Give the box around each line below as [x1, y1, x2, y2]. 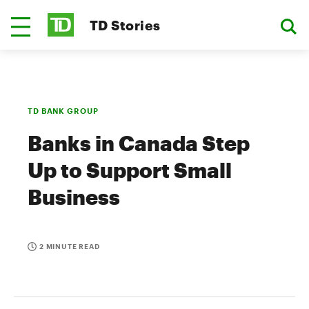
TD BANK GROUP [28, 106, 99, 115]
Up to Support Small [28, 158, 232, 182]
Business [28, 185, 120, 209]
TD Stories [90, 17, 161, 33]
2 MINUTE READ [39, 242, 100, 250]
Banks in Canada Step [28, 131, 250, 155]
